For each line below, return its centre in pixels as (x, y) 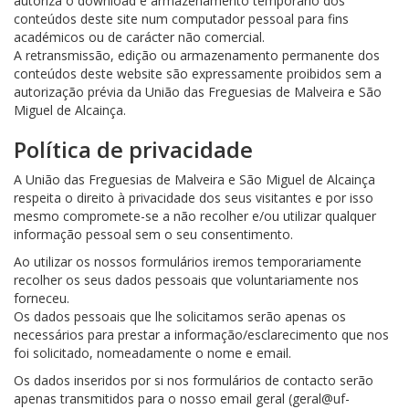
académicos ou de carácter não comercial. (139, 37)
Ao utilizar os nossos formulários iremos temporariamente (188, 262)
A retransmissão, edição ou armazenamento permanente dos (197, 55)
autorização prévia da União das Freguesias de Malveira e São (198, 92)
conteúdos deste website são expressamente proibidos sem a (198, 73)
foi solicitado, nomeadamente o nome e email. (152, 353)
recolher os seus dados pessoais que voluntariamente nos (186, 280)
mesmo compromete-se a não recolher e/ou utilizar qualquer (195, 216)
